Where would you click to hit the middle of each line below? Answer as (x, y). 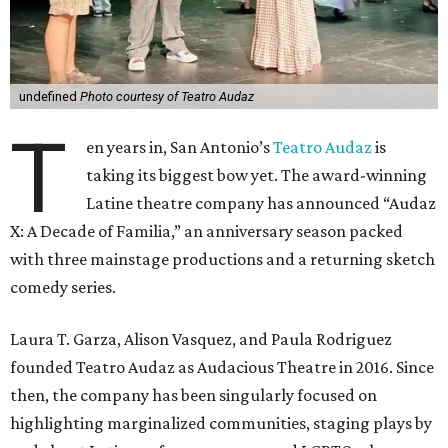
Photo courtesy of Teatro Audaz (166, 97)
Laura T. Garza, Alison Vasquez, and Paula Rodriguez (201, 339)
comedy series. (63, 287)
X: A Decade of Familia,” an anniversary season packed (206, 231)
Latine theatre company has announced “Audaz (261, 203)
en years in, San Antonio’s (180, 147)
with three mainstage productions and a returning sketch (222, 259)
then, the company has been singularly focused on (193, 395)
